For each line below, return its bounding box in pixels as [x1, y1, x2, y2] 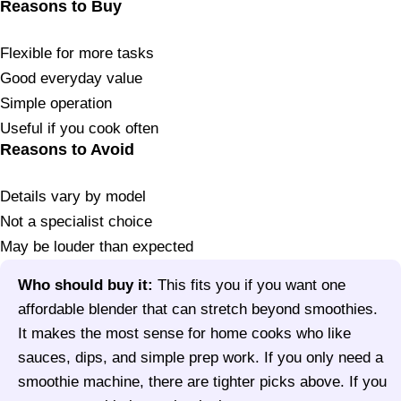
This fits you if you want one [153, 277, 346, 294]
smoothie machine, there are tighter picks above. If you [18, 373, 387, 391]
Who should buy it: [18, 277, 153, 294]
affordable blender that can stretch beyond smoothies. [18, 301, 378, 319]
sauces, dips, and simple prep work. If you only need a [18, 349, 383, 367]
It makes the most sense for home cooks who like [18, 325, 351, 343]
